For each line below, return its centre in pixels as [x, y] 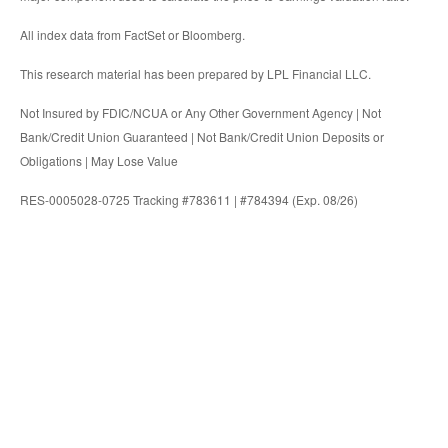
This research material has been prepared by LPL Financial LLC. [195, 74]
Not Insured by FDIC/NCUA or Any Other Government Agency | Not [200, 113]
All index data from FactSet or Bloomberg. [132, 35]
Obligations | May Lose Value [99, 161]
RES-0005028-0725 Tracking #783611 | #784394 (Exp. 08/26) [189, 200]
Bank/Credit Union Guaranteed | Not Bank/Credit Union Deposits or [202, 137]
